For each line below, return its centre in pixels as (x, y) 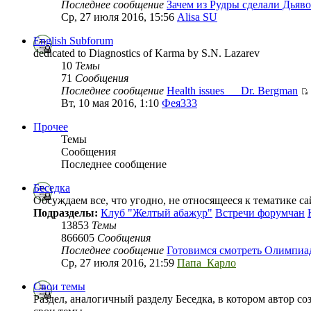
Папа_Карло (207, 263)
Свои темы (59, 287)
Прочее (51, 127)
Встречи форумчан (260, 213)
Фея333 (179, 103)
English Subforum (73, 41)
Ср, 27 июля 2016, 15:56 (119, 17)
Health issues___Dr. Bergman (232, 91)
